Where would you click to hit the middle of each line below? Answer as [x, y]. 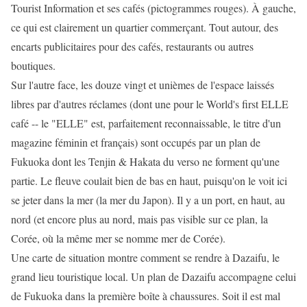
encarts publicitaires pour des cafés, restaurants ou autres [132, 46]
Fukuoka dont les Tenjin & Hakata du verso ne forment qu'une [145, 161]
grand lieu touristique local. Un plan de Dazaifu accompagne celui [153, 277]
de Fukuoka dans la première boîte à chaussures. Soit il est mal [146, 296]
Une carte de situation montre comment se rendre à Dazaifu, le [145, 257]
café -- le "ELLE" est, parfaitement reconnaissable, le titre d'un [146, 123]
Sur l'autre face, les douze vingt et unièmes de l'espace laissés [143, 85]
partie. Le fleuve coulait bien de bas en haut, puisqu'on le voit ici [149, 181]
